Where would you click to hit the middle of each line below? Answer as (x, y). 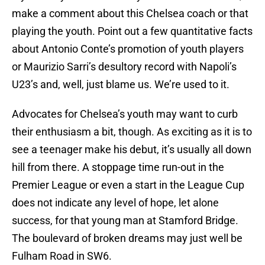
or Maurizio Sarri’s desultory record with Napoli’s (124, 67)
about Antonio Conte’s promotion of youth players (128, 49)
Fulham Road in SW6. (62, 256)
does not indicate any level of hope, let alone (115, 203)
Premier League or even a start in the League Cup (128, 185)
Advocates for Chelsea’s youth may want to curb (125, 114)
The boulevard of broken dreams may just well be (127, 238)
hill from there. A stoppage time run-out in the (118, 167)
